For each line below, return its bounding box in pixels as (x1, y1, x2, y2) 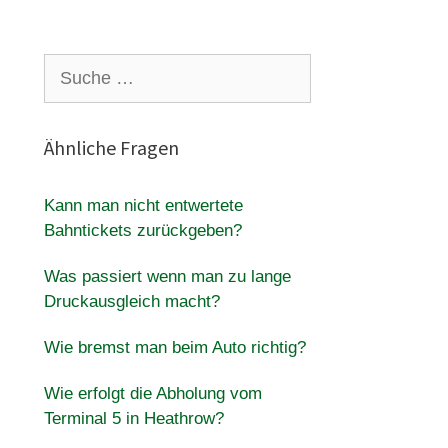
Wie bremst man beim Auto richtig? (43, 338, 306, 357)
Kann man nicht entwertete (43, 196, 243, 215)
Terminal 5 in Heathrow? (43, 409, 224, 428)
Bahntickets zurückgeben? (43, 221, 242, 240)
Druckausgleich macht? (43, 292, 220, 311)
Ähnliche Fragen (43, 135, 179, 160)
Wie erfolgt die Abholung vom (43, 384, 262, 403)
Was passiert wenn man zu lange (43, 267, 291, 286)
